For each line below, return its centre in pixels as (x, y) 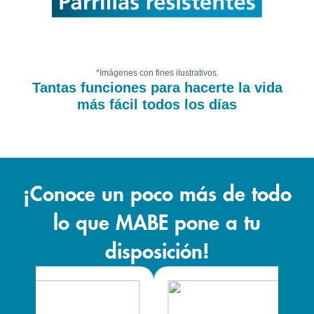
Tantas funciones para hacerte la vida (157, 87)
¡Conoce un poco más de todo (157, 194)
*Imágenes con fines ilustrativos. (157, 73)
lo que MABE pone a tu (157, 223)
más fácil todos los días (157, 104)
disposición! (157, 252)
